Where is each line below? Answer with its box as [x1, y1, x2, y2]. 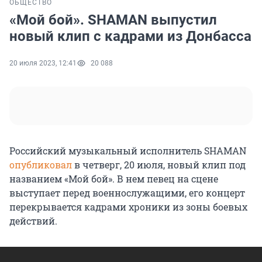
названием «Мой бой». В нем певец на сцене [9, 173, 218, 185]
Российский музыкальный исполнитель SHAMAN [9, 144, 246, 157]
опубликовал [9, 158, 72, 171]
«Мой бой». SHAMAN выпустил [9, 12, 217, 29]
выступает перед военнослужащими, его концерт [9, 187, 245, 199]
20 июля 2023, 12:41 [9, 59, 77, 68]
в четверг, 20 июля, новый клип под [72, 158, 246, 171]
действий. [9, 215, 57, 227]
